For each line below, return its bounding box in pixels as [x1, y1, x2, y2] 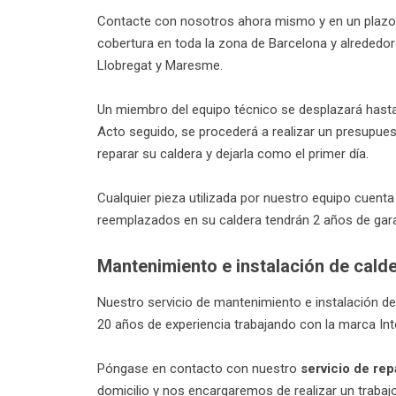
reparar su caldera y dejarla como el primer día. [97, 146, 369, 163]
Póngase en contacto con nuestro [97, 361, 301, 377]
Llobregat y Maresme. [97, 57, 223, 74]
